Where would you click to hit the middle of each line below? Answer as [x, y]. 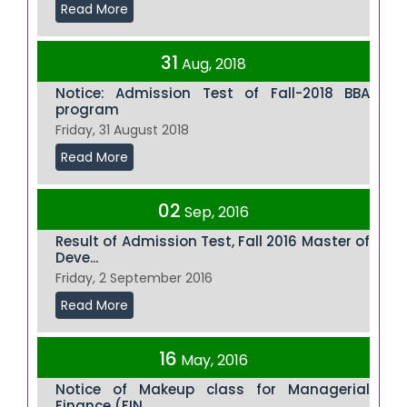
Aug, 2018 [214, 64]
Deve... [77, 257]
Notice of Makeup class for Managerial [213, 389]
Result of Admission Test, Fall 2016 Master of [213, 241]
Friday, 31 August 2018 [122, 129]
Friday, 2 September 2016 [134, 278]
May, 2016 [214, 360]
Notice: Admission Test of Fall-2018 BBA [213, 93]
